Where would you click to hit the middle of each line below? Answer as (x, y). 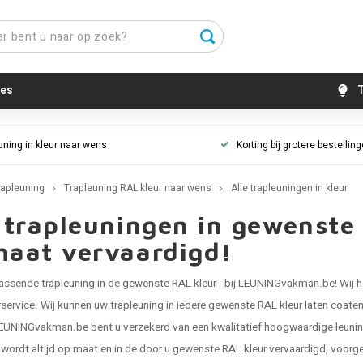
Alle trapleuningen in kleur (289, 188)
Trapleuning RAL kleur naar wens (138, 188)
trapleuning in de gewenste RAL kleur (129, 284)
